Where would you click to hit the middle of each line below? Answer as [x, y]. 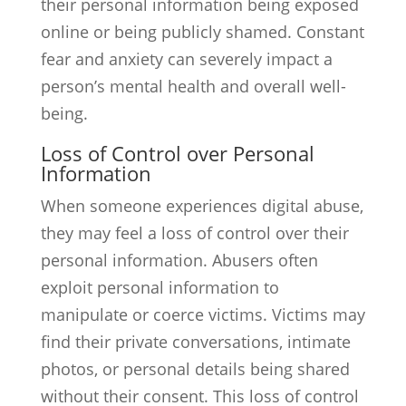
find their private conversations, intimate [195, 342]
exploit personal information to [159, 287]
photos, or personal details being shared [195, 369]
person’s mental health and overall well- [193, 86]
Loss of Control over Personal [177, 153]
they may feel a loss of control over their [194, 233]
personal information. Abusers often [179, 260]
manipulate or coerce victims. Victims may [203, 314]
